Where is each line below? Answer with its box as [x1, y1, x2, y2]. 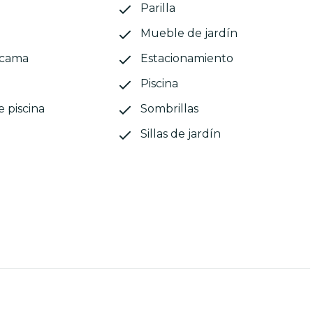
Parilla [140, 1, 175, 15]
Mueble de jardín [140, 27, 238, 41]
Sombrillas [140, 102, 198, 116]
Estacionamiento [140, 52, 233, 66]
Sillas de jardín [140, 127, 221, 141]
